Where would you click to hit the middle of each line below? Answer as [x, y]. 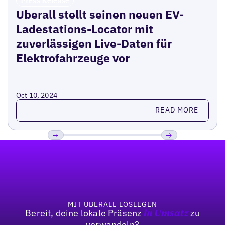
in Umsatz [166, 214]
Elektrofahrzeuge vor [73, 58]
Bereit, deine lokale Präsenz [84, 213]
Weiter [174, 150]
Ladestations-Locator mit [84, 28]
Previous [65, 150]
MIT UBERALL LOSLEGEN [113, 204]
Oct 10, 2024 [37, 95]
